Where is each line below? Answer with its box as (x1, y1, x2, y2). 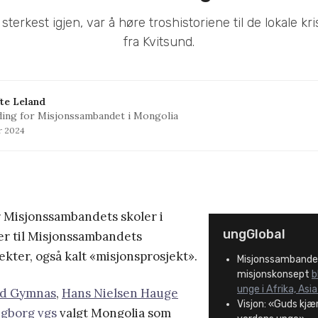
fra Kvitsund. (124, 34, 194, 50)
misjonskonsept (237, 268, 312, 281)
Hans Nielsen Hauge (62, 285, 178, 302)
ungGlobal (223, 226, 285, 243)
